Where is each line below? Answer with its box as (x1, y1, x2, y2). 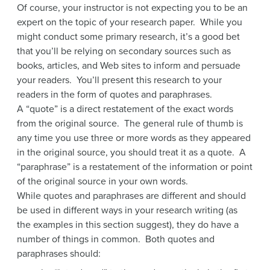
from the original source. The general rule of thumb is (17, 117, 243, 130)
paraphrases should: (17, 247, 101, 260)
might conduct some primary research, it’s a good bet (17, 30, 240, 43)
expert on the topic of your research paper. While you (17, 16, 242, 28)
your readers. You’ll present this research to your (17, 74, 222, 86)
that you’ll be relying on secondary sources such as (17, 45, 231, 57)
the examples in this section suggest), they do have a (17, 218, 239, 231)
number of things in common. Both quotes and (17, 233, 215, 245)
